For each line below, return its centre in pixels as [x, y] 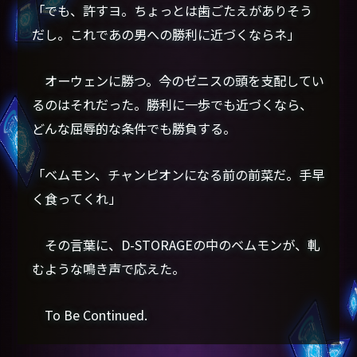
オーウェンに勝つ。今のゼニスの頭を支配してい [178, 80]
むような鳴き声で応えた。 [109, 268]
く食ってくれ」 [77, 198]
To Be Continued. [90, 314]
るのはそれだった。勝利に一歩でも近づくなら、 [173, 104]
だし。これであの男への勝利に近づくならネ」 [166, 34]
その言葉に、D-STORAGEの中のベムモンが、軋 [177, 244]
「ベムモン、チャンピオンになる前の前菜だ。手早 [178, 174]
